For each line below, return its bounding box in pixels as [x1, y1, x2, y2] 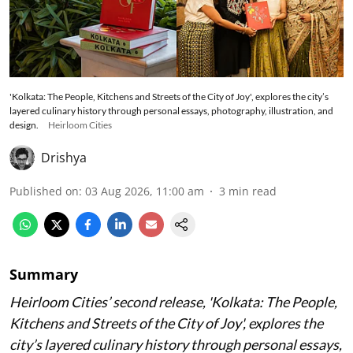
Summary [9, 265, 78, 284]
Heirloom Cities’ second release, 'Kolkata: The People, [9, 293, 337, 311]
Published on [9, 184, 79, 199]
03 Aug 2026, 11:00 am [85, 184, 204, 199]
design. [9, 119, 39, 132]
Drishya [41, 149, 87, 167]
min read [229, 184, 277, 199]
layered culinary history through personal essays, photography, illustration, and [9, 105, 333, 117]
